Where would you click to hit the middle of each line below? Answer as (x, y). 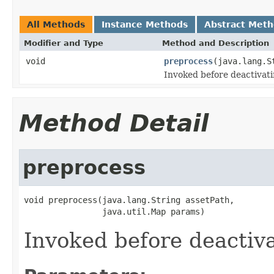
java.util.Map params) (114, 211)
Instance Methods (145, 24)
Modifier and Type (64, 43)
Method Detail (114, 123)
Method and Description (216, 43)
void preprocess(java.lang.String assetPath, (129, 200)
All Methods (56, 24)
